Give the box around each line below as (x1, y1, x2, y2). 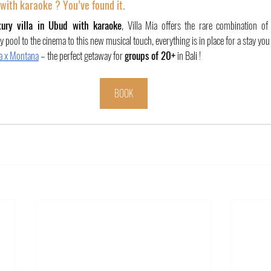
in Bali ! (175, 48, 201, 63)
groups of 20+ (125, 48, 175, 63)
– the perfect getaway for (39, 48, 125, 63)
